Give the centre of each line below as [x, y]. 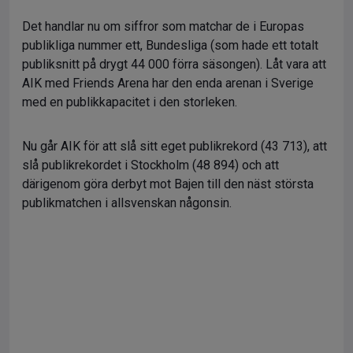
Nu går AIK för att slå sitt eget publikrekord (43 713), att [175, 146]
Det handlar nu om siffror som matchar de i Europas [163, 26]
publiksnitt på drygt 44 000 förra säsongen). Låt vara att [174, 64]
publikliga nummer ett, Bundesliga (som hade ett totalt [170, 45]
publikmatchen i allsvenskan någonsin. [127, 203]
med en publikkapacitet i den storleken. [130, 102]
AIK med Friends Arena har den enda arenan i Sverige [168, 83]
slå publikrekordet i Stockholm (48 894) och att [150, 165]
